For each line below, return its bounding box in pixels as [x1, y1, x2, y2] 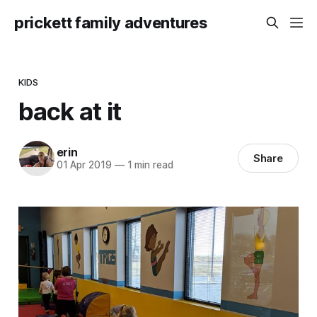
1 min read [124, 159, 173, 171]
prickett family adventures [14, 13, 207, 32]
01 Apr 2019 [56, 159, 112, 171]
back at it [18, 96, 122, 126]
